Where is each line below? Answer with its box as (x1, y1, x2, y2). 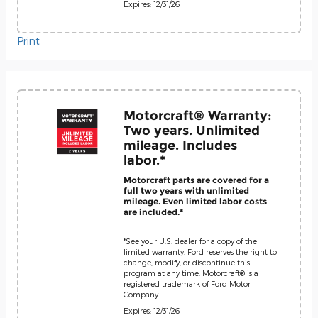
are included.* (124, 207, 183, 217)
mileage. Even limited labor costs (124, 196, 267, 207)
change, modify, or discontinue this (124, 257, 250, 267)
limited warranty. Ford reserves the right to (124, 246, 277, 256)
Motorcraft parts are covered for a (124, 175, 269, 185)
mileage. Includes (124, 137, 237, 153)
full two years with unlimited (124, 185, 249, 196)
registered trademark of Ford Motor (124, 278, 251, 288)
